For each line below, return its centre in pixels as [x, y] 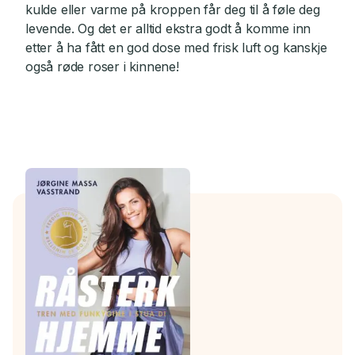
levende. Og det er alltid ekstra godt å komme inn [168, 29]
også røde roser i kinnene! [102, 67]
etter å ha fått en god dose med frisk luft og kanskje [176, 48]
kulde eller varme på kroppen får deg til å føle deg [173, 10]
